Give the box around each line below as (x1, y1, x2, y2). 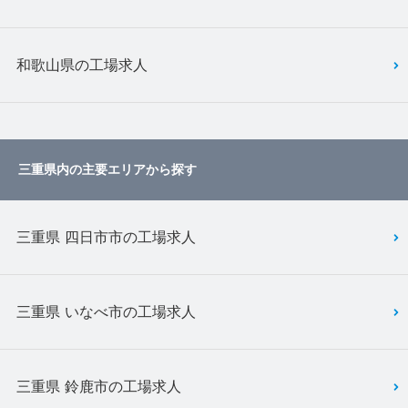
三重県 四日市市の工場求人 (16, 227, 196, 246)
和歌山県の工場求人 (16, 55, 148, 74)
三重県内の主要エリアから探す (18, 161, 197, 178)
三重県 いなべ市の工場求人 (16, 301, 196, 321)
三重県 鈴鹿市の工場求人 (16, 376, 181, 395)
